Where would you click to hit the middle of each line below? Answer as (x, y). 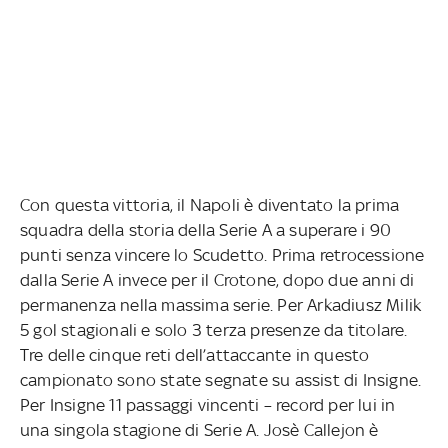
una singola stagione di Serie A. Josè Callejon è (199, 429)
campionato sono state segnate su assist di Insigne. (221, 379)
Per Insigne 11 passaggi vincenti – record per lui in (208, 404)
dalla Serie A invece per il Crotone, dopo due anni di (217, 279)
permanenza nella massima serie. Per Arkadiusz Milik (221, 304)
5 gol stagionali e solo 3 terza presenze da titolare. (214, 329)
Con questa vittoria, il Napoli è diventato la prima (210, 204)
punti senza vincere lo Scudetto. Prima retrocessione (222, 254)
